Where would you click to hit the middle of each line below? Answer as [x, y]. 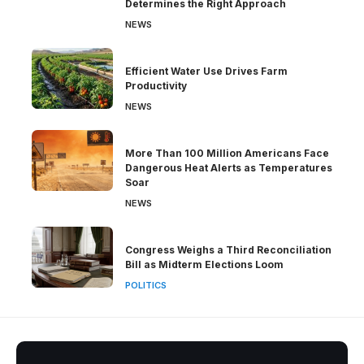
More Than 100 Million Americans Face [227, 153]
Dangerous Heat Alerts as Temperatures [229, 167]
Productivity [156, 85]
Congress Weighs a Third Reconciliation [228, 249]
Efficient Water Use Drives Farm [206, 71]
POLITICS [146, 285]
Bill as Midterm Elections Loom [204, 264]
